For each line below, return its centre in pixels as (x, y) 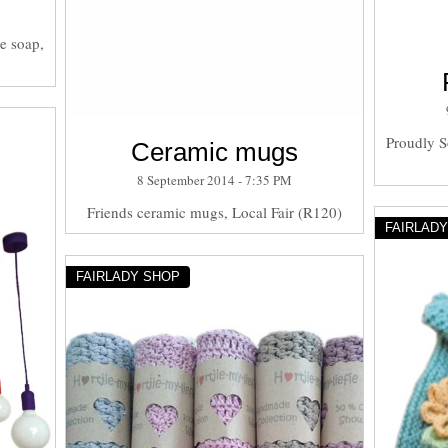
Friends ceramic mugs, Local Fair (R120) (214, 211)
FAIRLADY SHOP (127, 276)
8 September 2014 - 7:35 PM (214, 179)
